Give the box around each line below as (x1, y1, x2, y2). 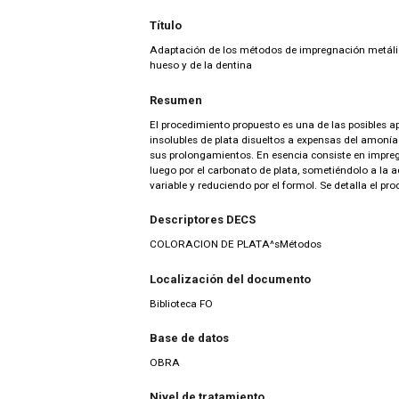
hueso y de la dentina (150, 59, 252, 72)
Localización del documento (150, 272, 311, 286)
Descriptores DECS (150, 213, 256, 227)
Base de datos (150, 331, 229, 346)
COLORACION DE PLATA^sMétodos (150, 238, 322, 251)
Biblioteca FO (150, 297, 213, 310)
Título (150, 19, 182, 33)
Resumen (150, 93, 202, 107)
